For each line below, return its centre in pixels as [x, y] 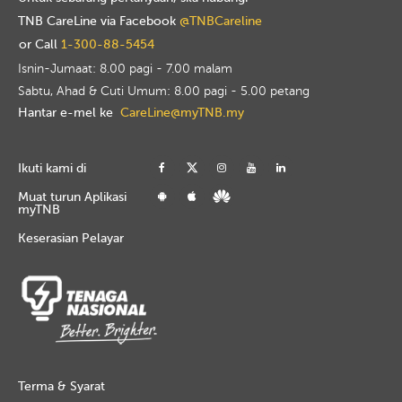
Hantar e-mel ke [66, 113]
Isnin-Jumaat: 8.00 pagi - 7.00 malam [125, 69]
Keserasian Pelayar [70, 238]
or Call [40, 44]
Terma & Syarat [61, 386]
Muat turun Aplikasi [72, 197]
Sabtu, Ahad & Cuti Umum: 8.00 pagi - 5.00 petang [164, 91]
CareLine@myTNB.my [182, 113]
